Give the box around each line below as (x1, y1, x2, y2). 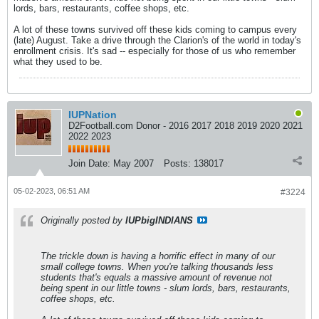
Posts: (164, 158, 191, 169)
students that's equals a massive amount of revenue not (41, 272, 272, 283)
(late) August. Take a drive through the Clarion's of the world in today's (14, 35, 301, 46)
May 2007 (113, 158, 154, 169)
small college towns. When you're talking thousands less (41, 261, 273, 272)
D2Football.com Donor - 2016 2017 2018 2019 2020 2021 (68, 120, 303, 131)
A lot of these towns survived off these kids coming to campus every (14, 24, 297, 35)
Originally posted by (41, 215, 125, 226)
